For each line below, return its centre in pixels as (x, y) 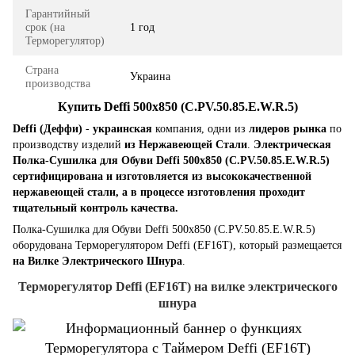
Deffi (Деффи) (48, 129)
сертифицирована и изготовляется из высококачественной (162, 177)
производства (58, 83)
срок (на (45, 27)
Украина (150, 76)
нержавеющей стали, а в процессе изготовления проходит (159, 193)
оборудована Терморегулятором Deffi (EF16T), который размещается (177, 246)
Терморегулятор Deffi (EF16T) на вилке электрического (177, 287)
